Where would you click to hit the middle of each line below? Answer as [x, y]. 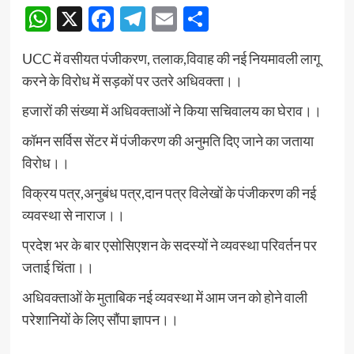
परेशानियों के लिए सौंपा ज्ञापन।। [100, 320]
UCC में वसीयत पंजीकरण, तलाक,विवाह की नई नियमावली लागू [171, 59]
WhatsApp [110, 19]
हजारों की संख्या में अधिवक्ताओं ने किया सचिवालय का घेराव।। [171, 111]
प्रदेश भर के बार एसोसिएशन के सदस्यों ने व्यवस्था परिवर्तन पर [169, 245]
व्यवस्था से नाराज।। [73, 215]
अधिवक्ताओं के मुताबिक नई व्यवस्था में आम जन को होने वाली [164, 298]
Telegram [196, 19]
